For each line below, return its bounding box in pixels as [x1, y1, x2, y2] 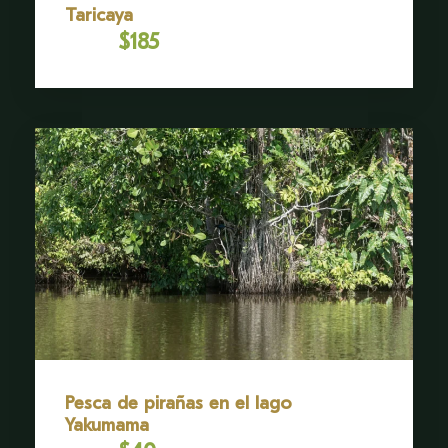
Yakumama [65, 414, 149, 437]
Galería [202, 91, 279, 119]
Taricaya [65, 4, 133, 27]
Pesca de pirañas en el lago [65, 392, 292, 415]
